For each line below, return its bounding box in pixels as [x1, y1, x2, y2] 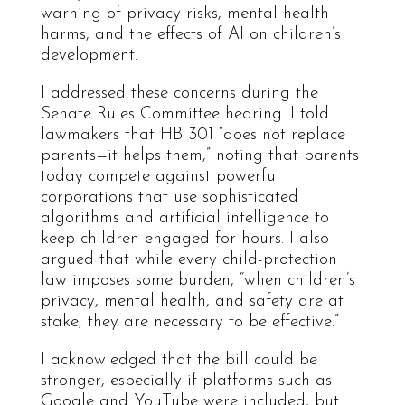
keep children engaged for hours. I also [40, 230, 329, 248]
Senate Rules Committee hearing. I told [40, 105, 329, 123]
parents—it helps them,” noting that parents [40, 146, 359, 165]
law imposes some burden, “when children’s [40, 271, 355, 289]
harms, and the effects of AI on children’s [40, 25, 341, 43]
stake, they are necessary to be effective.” [40, 313, 339, 331]
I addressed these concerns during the [40, 84, 318, 102]
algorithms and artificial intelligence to [40, 209, 329, 227]
